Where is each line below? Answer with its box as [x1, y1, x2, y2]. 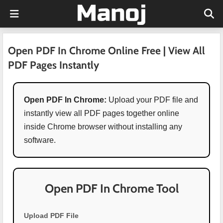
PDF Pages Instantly [8, 59, 99, 71]
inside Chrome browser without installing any [24, 122, 183, 131]
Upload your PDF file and [107, 96, 199, 104]
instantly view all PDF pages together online [24, 109, 180, 117]
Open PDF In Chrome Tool [44, 181, 179, 196]
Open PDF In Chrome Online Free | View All [8, 44, 205, 57]
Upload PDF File [24, 212, 79, 220]
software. [24, 136, 56, 144]
